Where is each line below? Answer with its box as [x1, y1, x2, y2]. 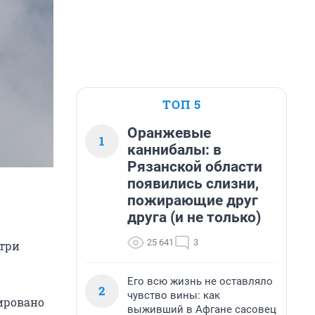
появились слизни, [127, 175, 259, 192]
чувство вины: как [127, 289, 220, 302]
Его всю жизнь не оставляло [127, 275, 273, 288]
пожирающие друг [127, 192, 258, 209]
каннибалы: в [127, 141, 221, 158]
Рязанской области [127, 158, 262, 175]
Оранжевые [127, 124, 211, 141]
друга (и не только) [127, 209, 261, 226]
